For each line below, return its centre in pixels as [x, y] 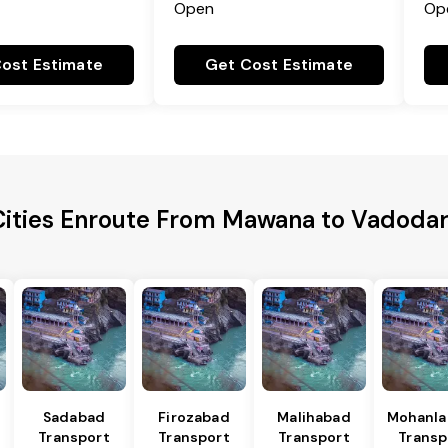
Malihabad [314, 417]
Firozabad [194, 417]
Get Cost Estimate [279, 65]
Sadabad [74, 417]
